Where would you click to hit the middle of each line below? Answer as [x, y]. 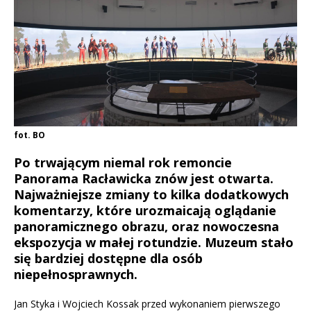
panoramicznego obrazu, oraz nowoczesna [146, 226]
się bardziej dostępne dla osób [108, 258]
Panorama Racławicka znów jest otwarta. [144, 178]
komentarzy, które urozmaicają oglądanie [145, 210]
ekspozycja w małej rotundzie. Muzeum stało [154, 242]
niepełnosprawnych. [76, 274]
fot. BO [30, 135]
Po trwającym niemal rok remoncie [123, 162]
